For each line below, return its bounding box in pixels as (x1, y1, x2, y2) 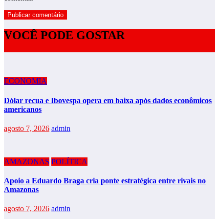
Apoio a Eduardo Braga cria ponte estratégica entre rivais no (4, 176, 206, 185)
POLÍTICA (51, 157, 88, 166)
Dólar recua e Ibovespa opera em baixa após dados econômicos (4, 96, 212, 105)
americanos (4, 105, 42, 113)
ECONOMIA (4, 77, 47, 86)
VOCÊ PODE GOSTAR (4, 29, 125, 42)
